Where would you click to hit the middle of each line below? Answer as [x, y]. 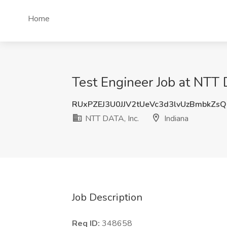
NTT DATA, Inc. [111, 119]
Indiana [175, 119]
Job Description [107, 197]
